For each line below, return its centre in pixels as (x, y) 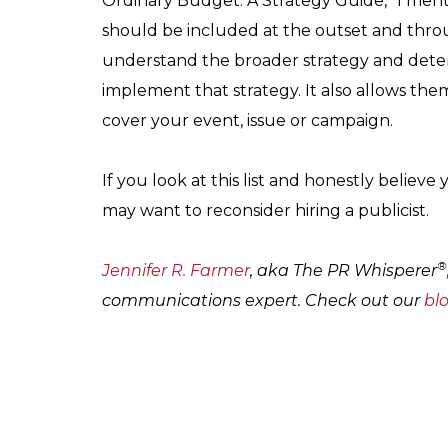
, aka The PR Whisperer (343, 271)
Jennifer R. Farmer (176, 271)
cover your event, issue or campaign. (247, 121)
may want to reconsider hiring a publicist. (265, 211)
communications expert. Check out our (263, 301)
